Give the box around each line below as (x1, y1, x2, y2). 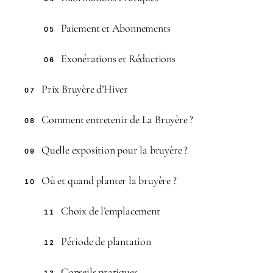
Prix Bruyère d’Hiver (41, 82, 128, 96)
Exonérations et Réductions (61, 52, 175, 65)
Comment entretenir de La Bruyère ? (41, 113, 194, 126)
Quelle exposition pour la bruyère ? (41, 143, 188, 157)
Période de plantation (61, 235, 151, 248)
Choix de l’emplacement (61, 204, 160, 218)
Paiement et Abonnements (61, 21, 171, 35)
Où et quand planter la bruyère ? (41, 174, 177, 187)
